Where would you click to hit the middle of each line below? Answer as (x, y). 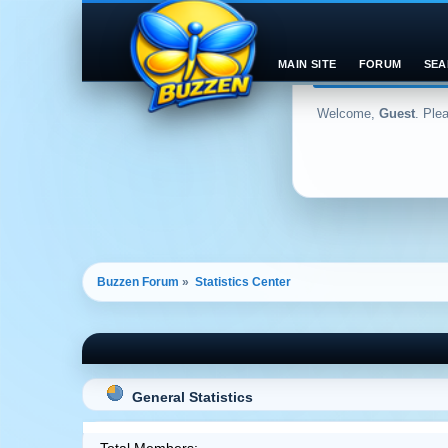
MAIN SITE (307, 64)
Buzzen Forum (138, 282)
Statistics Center (243, 282)
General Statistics (192, 397)
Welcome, (348, 113)
